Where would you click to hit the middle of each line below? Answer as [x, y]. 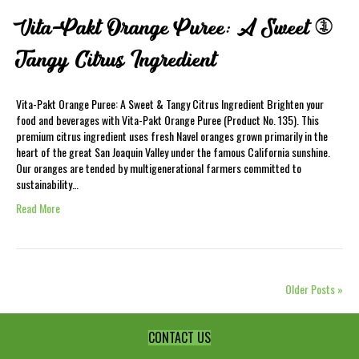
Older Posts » [314, 289]
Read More [38, 208]
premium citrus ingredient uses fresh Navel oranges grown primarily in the [172, 136]
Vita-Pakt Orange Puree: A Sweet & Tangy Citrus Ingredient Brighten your [170, 104]
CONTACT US [179, 337]
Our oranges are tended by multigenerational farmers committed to [159, 168]
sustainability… [47, 184]
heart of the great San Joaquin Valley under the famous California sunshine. [173, 152]
